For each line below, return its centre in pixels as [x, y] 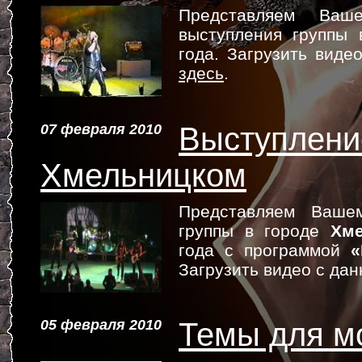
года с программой [265, 250]
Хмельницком [143, 175]
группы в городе [255, 231]
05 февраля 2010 [101, 325]
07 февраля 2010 [101, 129]
